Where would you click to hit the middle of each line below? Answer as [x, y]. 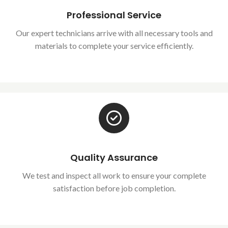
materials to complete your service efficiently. [114, 45]
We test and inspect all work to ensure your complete [114, 175]
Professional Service [114, 15]
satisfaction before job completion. [114, 188]
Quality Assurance [114, 157]
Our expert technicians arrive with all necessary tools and [114, 33]
